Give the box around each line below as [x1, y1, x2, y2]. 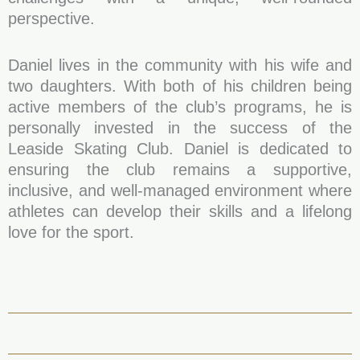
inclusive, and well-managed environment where [8, 182, 352, 199]
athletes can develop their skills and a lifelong [8, 202, 352, 220]
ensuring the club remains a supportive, [8, 161, 352, 178]
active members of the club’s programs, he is [8, 98, 352, 116]
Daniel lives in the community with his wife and [8, 56, 352, 74]
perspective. [8, 10, 95, 27]
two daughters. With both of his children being [8, 77, 352, 95]
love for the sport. [8, 223, 134, 241]
